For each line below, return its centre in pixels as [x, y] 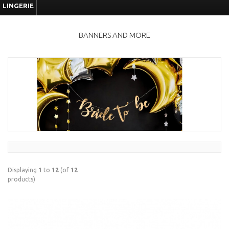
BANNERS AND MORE [114, 35]
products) [21, 179]
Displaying [23, 170]
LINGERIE [18, 6]
